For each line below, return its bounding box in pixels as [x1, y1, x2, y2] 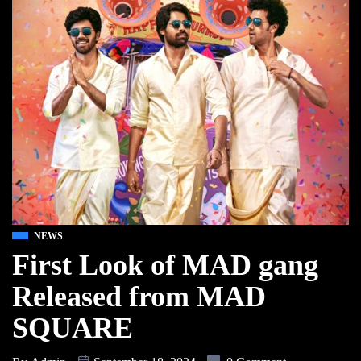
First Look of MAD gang [12, 248, 318, 281]
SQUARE [12, 311, 133, 344]
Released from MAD [12, 280, 266, 313]
